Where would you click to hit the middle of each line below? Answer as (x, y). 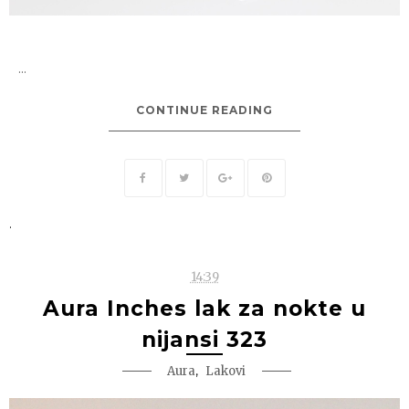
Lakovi (225, 371)
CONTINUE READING (204, 110)
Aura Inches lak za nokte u (204, 308)
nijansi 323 (204, 339)
